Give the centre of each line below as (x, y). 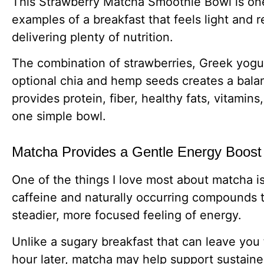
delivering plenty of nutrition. (93, 37)
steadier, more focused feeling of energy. (127, 215)
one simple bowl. (59, 116)
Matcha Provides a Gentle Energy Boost (137, 152)
